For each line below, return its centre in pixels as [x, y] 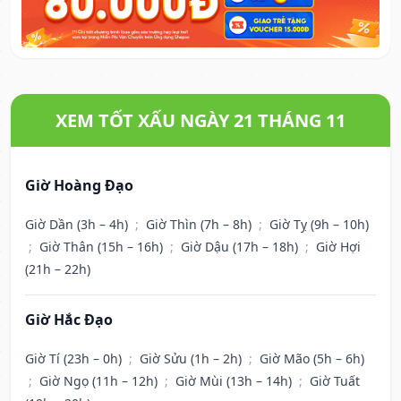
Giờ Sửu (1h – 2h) [192, 359]
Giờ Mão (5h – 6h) [312, 359]
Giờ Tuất [335, 381]
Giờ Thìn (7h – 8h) [200, 225]
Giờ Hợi [338, 247]
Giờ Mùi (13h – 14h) [235, 381]
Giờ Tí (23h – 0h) [75, 359]
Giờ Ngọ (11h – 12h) [100, 381]
